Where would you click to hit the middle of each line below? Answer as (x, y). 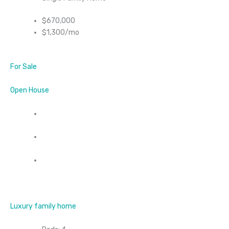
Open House (30, 90)
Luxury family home (43, 207)
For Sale (24, 67)
